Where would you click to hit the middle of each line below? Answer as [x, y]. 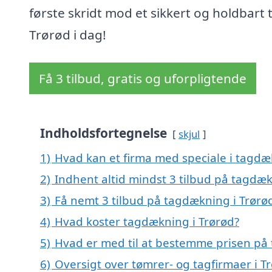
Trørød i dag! [68, 35]
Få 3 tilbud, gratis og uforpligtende [143, 79]
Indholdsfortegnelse [104, 133]
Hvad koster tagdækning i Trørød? [147, 222]
